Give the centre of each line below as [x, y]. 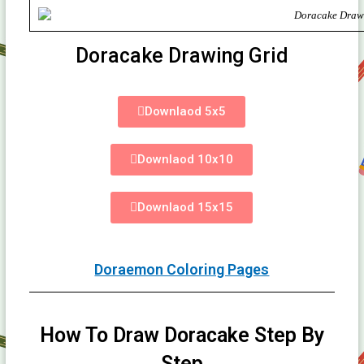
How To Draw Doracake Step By [182, 336]
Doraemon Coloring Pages [182, 270]
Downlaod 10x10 [186, 160]
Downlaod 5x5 [186, 112]
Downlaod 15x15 [186, 208]
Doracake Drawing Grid [182, 56]
